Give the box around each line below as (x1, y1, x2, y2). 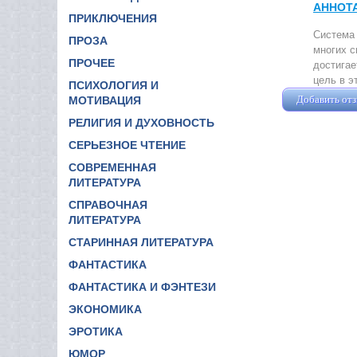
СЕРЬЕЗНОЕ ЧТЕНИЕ (69, 138, 186, 151)
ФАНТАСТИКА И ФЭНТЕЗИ (69, 280, 216, 293)
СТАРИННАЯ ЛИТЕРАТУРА (69, 235, 214, 249)
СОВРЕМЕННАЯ (69, 160, 156, 174)
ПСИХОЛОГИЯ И (69, 78, 159, 92)
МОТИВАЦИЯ (69, 93, 141, 107)
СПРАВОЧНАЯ (69, 198, 147, 211)
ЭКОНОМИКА (69, 302, 142, 316)
